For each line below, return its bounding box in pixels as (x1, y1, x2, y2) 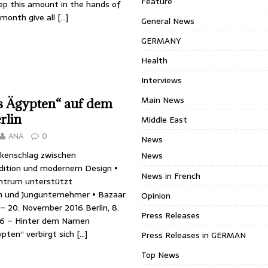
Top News (141, 248, 180, 261)
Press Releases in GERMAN (141, 229, 246, 242)
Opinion (141, 189, 171, 202)
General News (141, 14, 195, 28)
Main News (141, 93, 185, 106)
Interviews (141, 74, 182, 87)
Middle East (141, 113, 188, 126)
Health (141, 54, 168, 67)
